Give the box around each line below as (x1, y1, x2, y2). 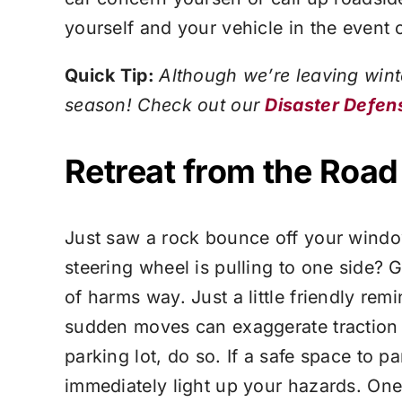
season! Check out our (64, 94, 266, 116)
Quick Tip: (64, 65, 160, 86)
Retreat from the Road (64, 152, 398, 191)
